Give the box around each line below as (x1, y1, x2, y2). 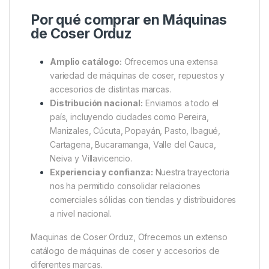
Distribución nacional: (50, 97, 143, 108)
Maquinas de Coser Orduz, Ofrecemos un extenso (31, 231, 228, 242)
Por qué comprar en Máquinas (31, 11, 228, 28)
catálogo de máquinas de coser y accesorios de (31, 245, 220, 256)
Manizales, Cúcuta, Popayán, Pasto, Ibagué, (50, 125, 221, 136)
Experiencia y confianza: (50, 166, 153, 177)
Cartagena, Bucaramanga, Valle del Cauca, (50, 139, 216, 150)
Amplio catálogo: (50, 56, 122, 67)
